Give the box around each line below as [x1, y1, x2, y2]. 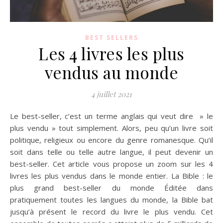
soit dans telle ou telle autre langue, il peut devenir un [10, 146, 213, 157]
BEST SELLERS [85, 33, 138, 42]
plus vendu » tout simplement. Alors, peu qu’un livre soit [10, 122, 213, 133]
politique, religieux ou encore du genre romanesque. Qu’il [10, 134, 213, 145]
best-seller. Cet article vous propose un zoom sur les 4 [10, 158, 213, 169]
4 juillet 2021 [91, 89, 132, 99]
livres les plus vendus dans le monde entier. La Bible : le [10, 170, 213, 181]
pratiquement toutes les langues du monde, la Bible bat [10, 194, 213, 205]
